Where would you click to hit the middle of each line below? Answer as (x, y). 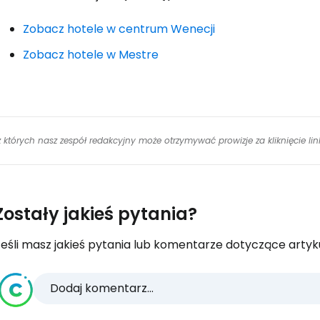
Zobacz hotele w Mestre (91, 55)
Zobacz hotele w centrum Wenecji (119, 29)
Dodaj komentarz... (102, 288)
